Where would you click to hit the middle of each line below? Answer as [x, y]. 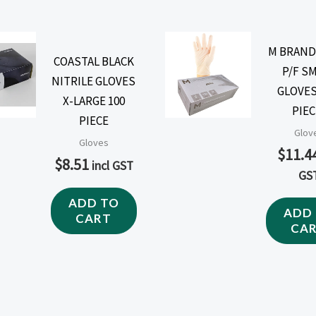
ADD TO [93, 203]
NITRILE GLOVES [94, 81]
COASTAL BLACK [93, 61]
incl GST [112, 165]
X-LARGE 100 [93, 101]
